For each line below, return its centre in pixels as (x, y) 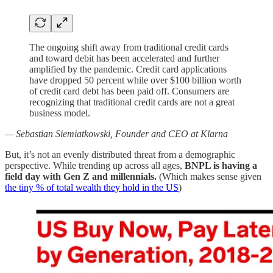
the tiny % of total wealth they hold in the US (92, 188)
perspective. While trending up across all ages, (95, 166)
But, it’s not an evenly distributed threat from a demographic (120, 155)
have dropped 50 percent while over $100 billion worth (135, 80)
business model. (60, 113)
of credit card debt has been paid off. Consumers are (129, 91)
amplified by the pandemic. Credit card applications (128, 69)
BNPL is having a (221, 166)
